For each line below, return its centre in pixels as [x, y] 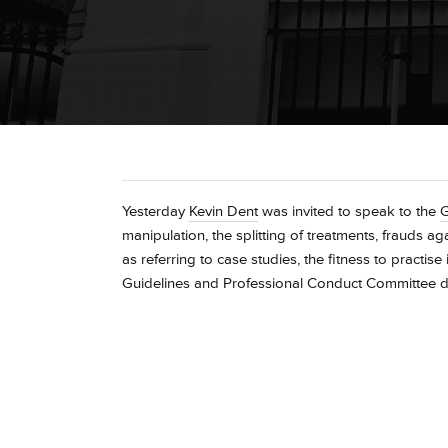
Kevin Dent [223, 211]
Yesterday [155, 211]
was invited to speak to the [349, 211]
